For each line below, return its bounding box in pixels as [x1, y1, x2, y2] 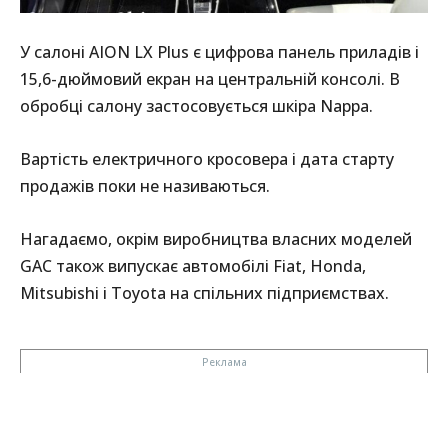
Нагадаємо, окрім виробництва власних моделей [20, 227, 412, 250]
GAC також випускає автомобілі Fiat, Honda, [20, 254, 366, 277]
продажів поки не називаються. [20, 174, 270, 197]
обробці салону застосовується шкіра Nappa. [20, 94, 373, 117]
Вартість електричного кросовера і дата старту [20, 147, 394, 170]
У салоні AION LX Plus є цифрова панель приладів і [20, 40, 419, 63]
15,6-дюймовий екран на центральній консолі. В [20, 67, 400, 90]
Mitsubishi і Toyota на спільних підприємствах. [20, 281, 389, 304]
